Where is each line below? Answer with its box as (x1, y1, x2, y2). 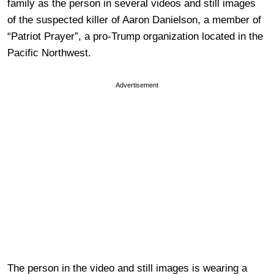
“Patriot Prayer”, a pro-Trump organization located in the (7, 30, 263, 42)
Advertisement (116, 81, 158, 89)
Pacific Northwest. (7, 46, 91, 59)
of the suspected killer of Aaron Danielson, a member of (7, 13, 261, 26)
